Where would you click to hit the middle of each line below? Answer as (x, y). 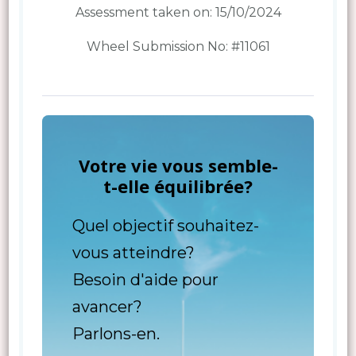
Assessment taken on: (145, 12)
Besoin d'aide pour (145, 279)
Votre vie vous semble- (178, 165)
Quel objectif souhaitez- (165, 225)
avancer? (107, 306)
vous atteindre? (133, 252)
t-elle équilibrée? (178, 186)
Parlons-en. (116, 333)
